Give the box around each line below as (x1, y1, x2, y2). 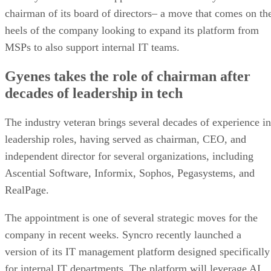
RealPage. (5, 183, 49, 196)
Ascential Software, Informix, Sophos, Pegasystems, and (5, 166, 255, 179)
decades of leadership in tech (5, 85, 183, 101)
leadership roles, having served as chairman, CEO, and (5, 132, 246, 145)
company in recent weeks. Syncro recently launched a (5, 228, 241, 241)
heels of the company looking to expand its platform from (5, 24, 259, 36)
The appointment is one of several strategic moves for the (5, 211, 258, 224)
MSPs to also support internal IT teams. (5, 41, 180, 53)
